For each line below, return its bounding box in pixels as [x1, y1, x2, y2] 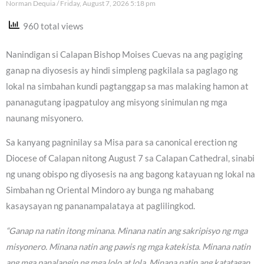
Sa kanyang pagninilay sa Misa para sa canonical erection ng [6, 137, 237, 148]
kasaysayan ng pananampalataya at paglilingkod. [6, 201, 195, 212]
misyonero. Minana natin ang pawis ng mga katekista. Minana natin [6, 242, 250, 252]
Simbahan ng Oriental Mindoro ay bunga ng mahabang [6, 185, 214, 196]
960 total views [19, 21, 84, 31]
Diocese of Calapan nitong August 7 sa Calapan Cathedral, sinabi [6, 153, 255, 164]
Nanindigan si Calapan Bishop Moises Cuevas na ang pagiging [6, 49, 243, 60]
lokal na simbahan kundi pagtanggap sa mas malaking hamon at [6, 81, 249, 91]
